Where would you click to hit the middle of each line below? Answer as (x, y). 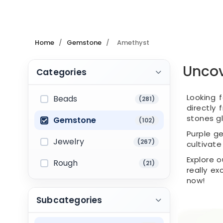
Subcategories (69, 200)
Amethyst (133, 43)
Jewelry (69, 142)
